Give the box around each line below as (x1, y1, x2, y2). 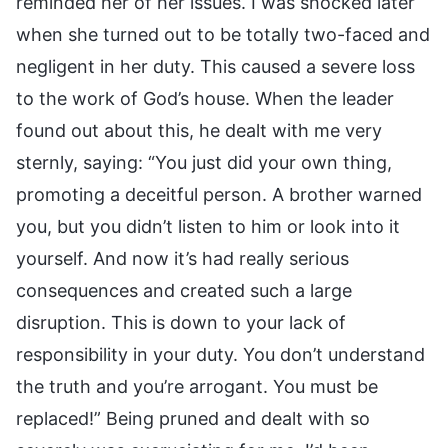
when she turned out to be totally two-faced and (16, 23, 430, 45)
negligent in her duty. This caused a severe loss (16, 55, 415, 77)
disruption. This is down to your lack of (16, 311, 346, 333)
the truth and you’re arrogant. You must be (16, 375, 378, 397)
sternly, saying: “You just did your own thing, (16, 151, 392, 173)
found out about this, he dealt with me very (16, 119, 382, 141)
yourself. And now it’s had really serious (16, 247, 349, 269)
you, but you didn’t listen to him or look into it (16, 215, 400, 237)
